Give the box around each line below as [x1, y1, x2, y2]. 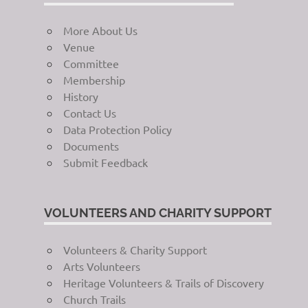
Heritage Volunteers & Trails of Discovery [63, 275, 264, 289]
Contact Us [63, 105, 116, 120]
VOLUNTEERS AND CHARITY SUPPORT [44, 205, 272, 220]
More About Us [63, 23, 137, 37]
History [63, 89, 98, 103]
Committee [63, 56, 119, 70]
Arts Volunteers [63, 258, 140, 273]
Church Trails [63, 291, 126, 306]
